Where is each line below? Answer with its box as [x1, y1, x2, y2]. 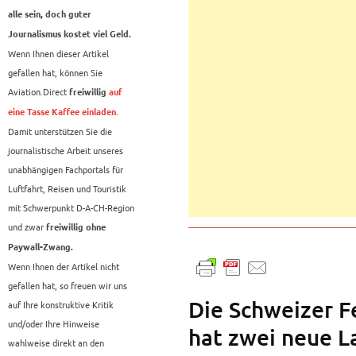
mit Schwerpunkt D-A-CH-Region [8, 201, 134, 215]
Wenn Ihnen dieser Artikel [8, 47, 109, 60]
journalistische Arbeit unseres [8, 144, 123, 157]
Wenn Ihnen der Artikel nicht [8, 260, 119, 273]
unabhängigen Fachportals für [8, 163, 123, 176]
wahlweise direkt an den [8, 336, 104, 350]
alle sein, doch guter [8, 10, 91, 20]
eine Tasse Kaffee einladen [8, 107, 116, 118]
